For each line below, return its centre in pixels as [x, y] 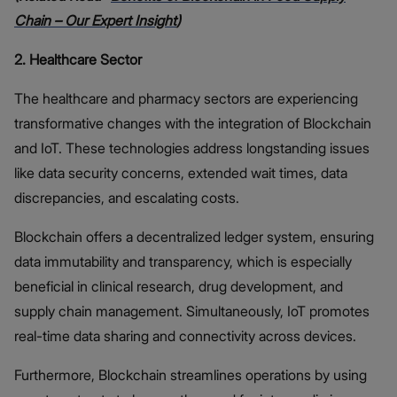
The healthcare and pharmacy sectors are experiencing [186, 98]
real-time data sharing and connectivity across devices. [185, 335]
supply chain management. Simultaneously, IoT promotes [192, 311]
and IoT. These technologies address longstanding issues [192, 148]
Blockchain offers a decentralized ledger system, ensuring [194, 236]
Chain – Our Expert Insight [95, 20]
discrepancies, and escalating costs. [127, 197]
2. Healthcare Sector [78, 59]
